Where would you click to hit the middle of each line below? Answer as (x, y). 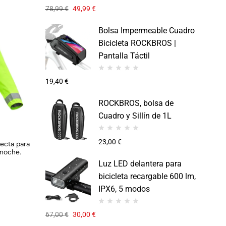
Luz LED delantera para (140, 163)
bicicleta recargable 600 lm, (147, 176)
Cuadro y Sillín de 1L (135, 116)
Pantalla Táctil (124, 55)
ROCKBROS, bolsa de (136, 103)
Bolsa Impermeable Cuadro (146, 30)
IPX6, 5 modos (124, 189)
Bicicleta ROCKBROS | (137, 43)
